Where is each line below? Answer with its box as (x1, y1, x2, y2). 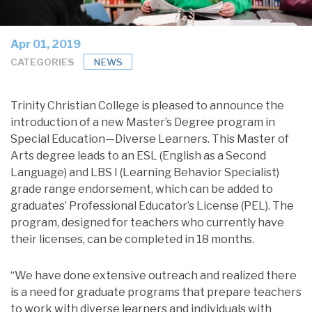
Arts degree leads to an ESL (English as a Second (10, 149, 266, 163)
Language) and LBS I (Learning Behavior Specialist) (10, 166, 279, 180)
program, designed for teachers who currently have (10, 216, 284, 230)
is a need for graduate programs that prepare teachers (10, 286, 302, 299)
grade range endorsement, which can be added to (10, 182, 273, 196)
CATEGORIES (10, 56, 75, 68)
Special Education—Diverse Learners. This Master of (10, 132, 289, 146)
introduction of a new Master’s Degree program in (10, 116, 275, 130)
